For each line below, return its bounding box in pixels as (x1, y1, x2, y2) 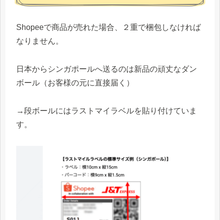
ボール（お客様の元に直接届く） (16, 79, 134, 87)
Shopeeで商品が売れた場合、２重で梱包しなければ (16, 23, 201, 32)
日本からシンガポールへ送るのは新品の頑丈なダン (16, 65, 197, 74)
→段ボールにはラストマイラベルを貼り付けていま (16, 107, 197, 115)
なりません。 (16, 37, 63, 46)
